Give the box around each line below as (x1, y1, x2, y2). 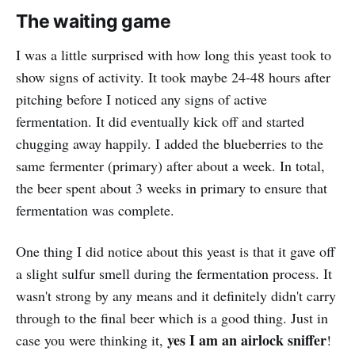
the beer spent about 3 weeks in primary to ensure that (16, 178, 327, 197)
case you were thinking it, (16, 330, 167, 349)
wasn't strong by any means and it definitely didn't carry (16, 286, 336, 305)
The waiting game (16, 10, 171, 32)
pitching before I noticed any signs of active (16, 90, 267, 109)
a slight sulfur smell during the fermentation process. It (16, 264, 332, 283)
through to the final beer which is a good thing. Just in (16, 308, 328, 327)
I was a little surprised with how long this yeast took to (16, 45, 331, 64)
